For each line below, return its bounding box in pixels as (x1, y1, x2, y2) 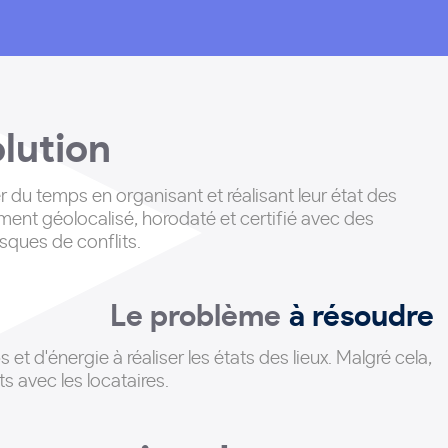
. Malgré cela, (328, 349, 432, 368)
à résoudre (305, 302, 434, 332)
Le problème (110, 302, 281, 332)
